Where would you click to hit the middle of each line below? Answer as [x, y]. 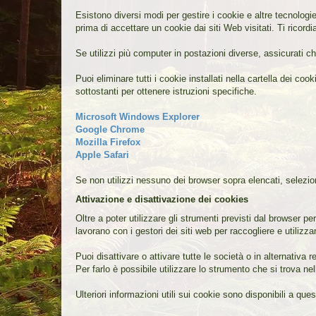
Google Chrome [110, 129]
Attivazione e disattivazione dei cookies [162, 199]
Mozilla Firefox [108, 142]
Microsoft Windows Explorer [138, 116]
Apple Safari [102, 154]
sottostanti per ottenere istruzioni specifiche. [166, 91]
